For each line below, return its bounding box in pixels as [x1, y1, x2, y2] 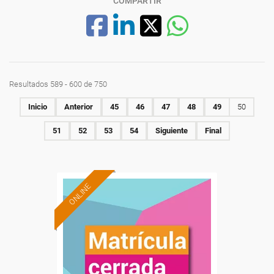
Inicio [28, 102, 47, 111]
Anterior [64, 102, 93, 111]
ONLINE [67, 181, 93, 207]
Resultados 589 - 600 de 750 [9, 80, 107, 89]
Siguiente [155, 126, 188, 135]
